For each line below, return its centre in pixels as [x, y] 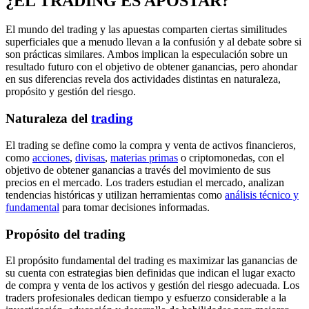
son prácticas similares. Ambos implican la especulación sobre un [147, 54]
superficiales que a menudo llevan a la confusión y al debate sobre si [153, 42]
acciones [51, 157]
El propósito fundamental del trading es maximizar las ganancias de [151, 261]
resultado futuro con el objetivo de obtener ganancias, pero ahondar [151, 67]
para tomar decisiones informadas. [134, 207]
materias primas [144, 157]
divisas [90, 157]
